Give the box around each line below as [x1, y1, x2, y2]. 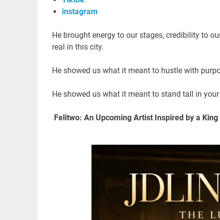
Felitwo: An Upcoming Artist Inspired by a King [52, 112, 218, 122]
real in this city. [52, 42, 104, 52]
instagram [61, 6, 98, 16]
